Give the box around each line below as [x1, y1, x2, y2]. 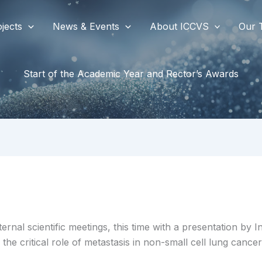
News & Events [53, 20, 120, 32]
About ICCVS [149, 20, 209, 32]
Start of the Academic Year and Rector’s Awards [23, 68, 239, 80]
